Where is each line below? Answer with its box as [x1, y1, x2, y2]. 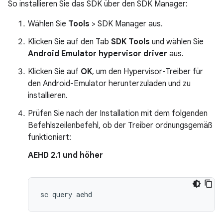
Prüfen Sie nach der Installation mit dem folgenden [28, 108, 208, 118]
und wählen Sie [150, 36, 204, 47]
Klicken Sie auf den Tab [28, 36, 111, 47]
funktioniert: [28, 132, 71, 142]
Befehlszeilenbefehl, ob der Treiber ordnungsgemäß [28, 120, 213, 130]
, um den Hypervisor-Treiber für [92, 66, 203, 77]
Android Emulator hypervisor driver [28, 48, 167, 59]
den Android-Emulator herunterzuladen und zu [28, 78, 191, 89]
